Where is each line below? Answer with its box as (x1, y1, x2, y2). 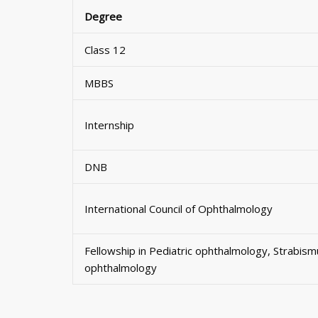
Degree (84, 9, 122, 23)
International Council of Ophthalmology (84, 201, 273, 216)
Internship (84, 117, 134, 132)
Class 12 (84, 42, 126, 57)
